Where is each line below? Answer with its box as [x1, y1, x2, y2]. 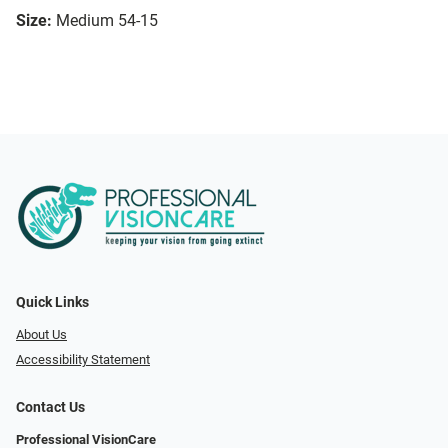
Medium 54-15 [56, 11, 158, 31]
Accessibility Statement [16, 351, 150, 367]
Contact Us [16, 398, 85, 416]
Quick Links [16, 294, 89, 312]
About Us [16, 327, 67, 343]
